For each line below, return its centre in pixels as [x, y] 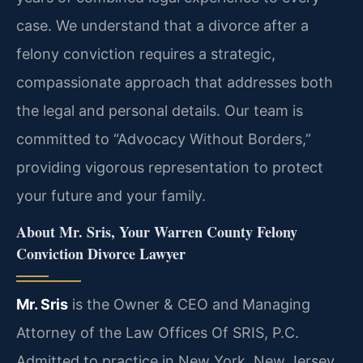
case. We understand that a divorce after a [162, 25]
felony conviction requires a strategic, [146, 53]
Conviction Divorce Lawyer [101, 254]
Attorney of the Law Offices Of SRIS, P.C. [158, 333]
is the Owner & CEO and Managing [189, 305]
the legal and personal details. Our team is [160, 110]
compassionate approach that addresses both [175, 82]
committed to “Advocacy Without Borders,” [164, 139]
